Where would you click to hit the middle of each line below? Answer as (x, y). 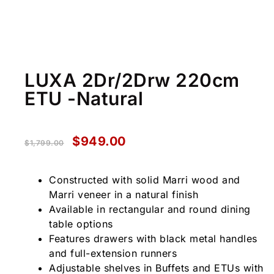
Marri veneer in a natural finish (124, 194)
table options (81, 224)
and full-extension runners (113, 253)
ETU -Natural (84, 98)
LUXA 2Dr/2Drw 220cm (132, 80)
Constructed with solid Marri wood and (145, 180)
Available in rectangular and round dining (150, 209)
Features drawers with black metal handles (153, 238)
